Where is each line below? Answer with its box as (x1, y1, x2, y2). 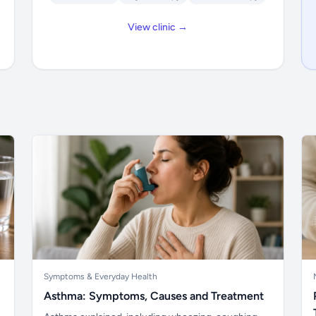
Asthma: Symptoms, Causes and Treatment (44, 289, 265, 303)
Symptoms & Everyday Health (44, 272, 158, 281)
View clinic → (128, 21, 188, 33)
